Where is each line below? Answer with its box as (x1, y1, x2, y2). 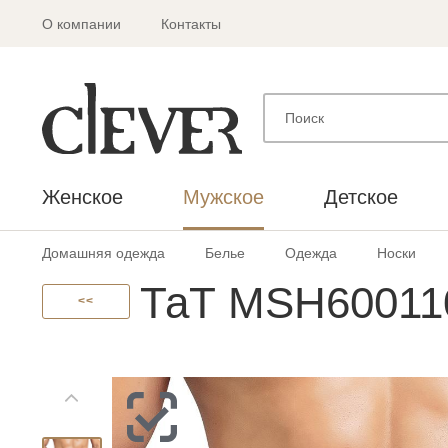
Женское (42, 185, 123, 208)
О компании (42, 16, 121, 32)
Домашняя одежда (42, 244, 165, 261)
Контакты (161, 16, 221, 32)
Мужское (183, 185, 264, 208)
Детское (324, 185, 398, 208)
